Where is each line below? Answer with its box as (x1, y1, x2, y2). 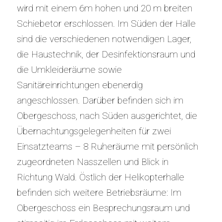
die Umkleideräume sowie (16, 63, 122, 75)
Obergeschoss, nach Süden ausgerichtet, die (16, 110, 197, 121)
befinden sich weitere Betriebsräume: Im (16, 186, 181, 198)
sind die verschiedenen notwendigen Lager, (16, 33, 191, 45)
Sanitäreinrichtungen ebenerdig (16, 79, 143, 91)
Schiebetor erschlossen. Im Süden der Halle (16, 17, 196, 29)
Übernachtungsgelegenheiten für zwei (16, 125, 171, 137)
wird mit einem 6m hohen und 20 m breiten (16, 2, 192, 14)
